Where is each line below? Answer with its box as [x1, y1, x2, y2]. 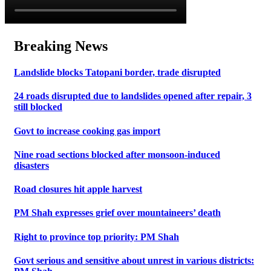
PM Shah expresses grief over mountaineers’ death [14, 207, 221, 218]
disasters [14, 160, 49, 171]
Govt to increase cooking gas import [14, 125, 160, 136]
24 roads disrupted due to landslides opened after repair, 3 [14, 91, 252, 102]
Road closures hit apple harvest [14, 184, 142, 195]
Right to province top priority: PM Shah [14, 231, 179, 242]
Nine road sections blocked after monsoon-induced [14, 149, 220, 160]
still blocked [14, 102, 62, 113]
